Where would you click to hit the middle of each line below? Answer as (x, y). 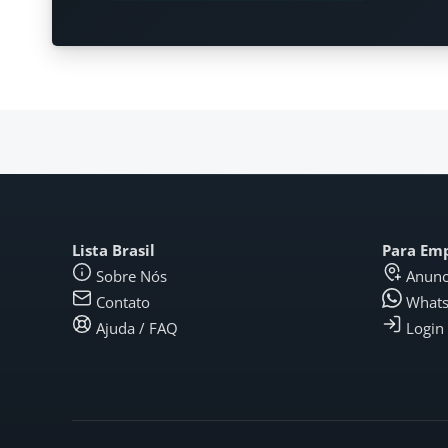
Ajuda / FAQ (137, 328)
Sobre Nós (131, 276)
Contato (123, 302)
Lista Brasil (113, 250)
